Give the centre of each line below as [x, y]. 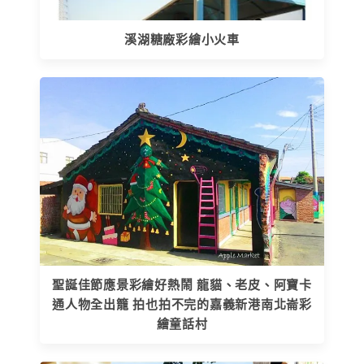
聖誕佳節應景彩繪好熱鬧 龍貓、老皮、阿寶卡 [182, 286]
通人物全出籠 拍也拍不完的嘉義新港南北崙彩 [182, 305]
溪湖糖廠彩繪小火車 [182, 40]
